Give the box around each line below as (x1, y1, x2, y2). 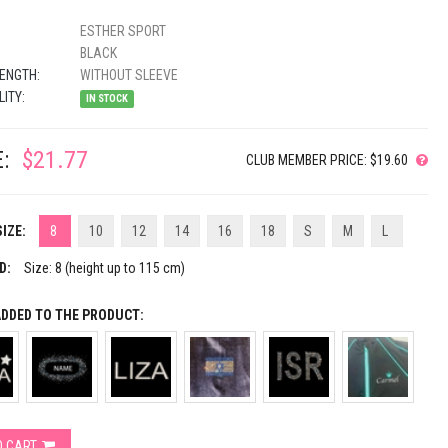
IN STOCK (85, 92, 128, 105)
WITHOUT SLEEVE (76, 67, 178, 83)
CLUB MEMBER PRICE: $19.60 (246, 152, 409, 168)
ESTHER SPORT (76, 23, 166, 39)
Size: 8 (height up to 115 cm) (23, 260, 185, 276)
